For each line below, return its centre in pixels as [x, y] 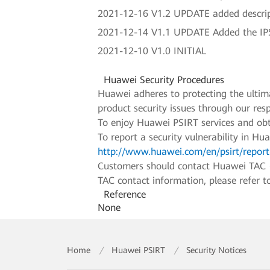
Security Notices [217, 250]
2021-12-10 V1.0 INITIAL [152, 51]
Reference [124, 194]
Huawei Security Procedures [163, 80]
